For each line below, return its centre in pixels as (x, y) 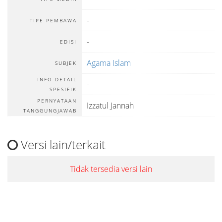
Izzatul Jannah (110, 106)
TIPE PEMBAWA (53, 20)
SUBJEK (66, 63)
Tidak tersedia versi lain (111, 169)
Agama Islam (109, 63)
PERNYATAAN (57, 101)
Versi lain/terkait (62, 144)
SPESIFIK (63, 89)
